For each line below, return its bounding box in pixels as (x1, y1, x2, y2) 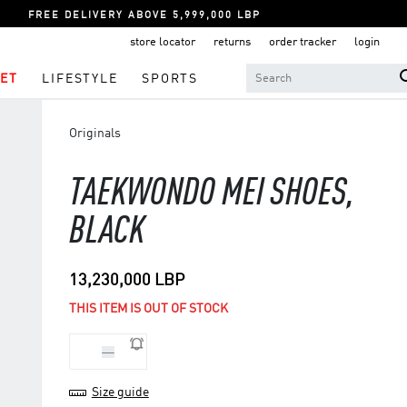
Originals (68, 127, 121, 140)
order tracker (269, 35, 336, 48)
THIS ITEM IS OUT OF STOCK (68, 303, 228, 315)
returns (213, 35, 251, 48)
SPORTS (141, 73, 199, 85)
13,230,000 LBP (68, 273, 184, 289)
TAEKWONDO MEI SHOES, (68, 175, 354, 213)
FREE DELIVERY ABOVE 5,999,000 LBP (27, 11, 261, 21)
